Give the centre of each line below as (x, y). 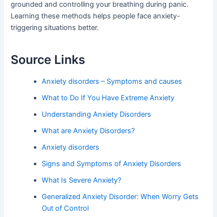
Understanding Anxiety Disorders (97, 115)
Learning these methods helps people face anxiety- (96, 16)
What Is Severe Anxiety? (82, 180)
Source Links (48, 59)
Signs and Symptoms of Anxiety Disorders (112, 164)
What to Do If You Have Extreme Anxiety (108, 98)
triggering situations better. (55, 28)
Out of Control (65, 209)
